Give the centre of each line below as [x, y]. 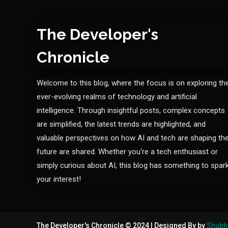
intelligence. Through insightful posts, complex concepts [131, 110]
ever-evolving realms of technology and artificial [117, 96]
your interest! [59, 179]
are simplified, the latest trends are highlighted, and [121, 124]
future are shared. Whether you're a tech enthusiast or [127, 151]
